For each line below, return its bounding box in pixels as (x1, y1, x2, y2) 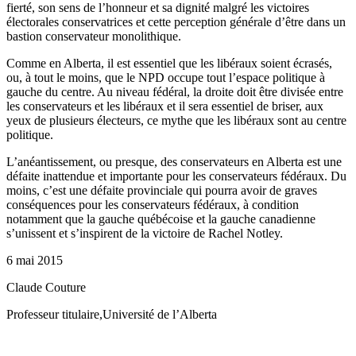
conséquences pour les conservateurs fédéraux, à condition (6, 197, 299, 211)
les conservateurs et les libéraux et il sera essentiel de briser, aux (6, 99, 323, 113)
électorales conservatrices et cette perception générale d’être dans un (6, 14, 346, 29)
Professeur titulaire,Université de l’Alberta (6, 307, 217, 321)
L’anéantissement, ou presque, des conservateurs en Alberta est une (6, 154, 342, 168)
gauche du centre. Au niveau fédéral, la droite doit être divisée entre (6, 84, 343, 99)
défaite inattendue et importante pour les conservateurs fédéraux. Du (6, 168, 346, 183)
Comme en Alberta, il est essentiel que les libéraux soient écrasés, (6, 56, 332, 70)
